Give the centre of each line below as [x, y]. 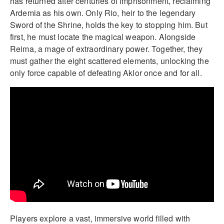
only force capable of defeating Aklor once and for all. [106, 72]
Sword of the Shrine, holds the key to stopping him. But [109, 24]
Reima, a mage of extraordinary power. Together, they [106, 48]
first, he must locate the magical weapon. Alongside [103, 36]
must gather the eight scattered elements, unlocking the [109, 60]
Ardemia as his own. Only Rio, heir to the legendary [103, 12]
